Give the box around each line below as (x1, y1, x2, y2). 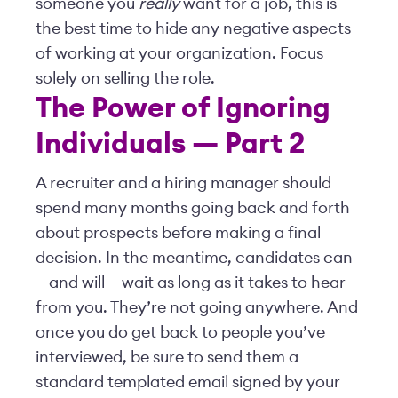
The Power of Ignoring (36, 94, 330, 123)
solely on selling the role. (36, 70, 215, 86)
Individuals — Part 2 (36, 130, 305, 158)
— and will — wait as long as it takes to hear (36, 275, 346, 291)
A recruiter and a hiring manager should (36, 175, 331, 191)
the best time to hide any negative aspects (36, 20, 351, 36)
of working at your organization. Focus (36, 45, 323, 61)
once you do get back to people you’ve (36, 324, 325, 340)
